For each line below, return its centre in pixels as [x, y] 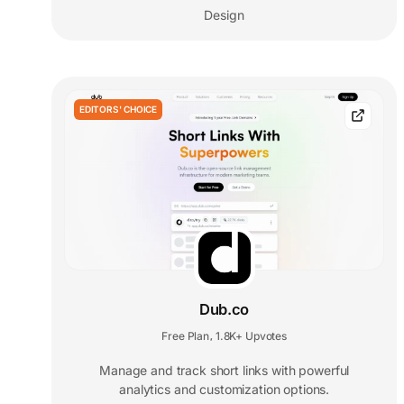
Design [225, 14]
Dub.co [225, 309]
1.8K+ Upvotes [251, 335]
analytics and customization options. [225, 389]
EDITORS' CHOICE [118, 109]
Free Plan [185, 335]
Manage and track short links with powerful [225, 370]
